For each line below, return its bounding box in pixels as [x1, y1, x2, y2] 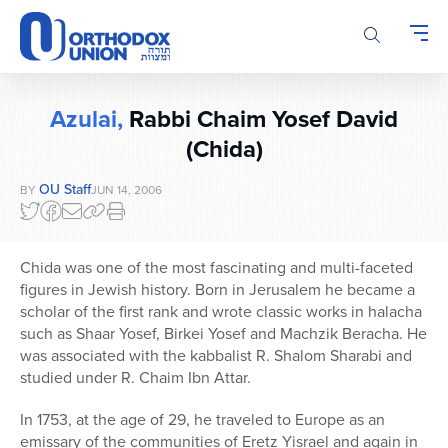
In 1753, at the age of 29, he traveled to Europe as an [20, 408, 385, 432]
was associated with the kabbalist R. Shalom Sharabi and [20, 344, 412, 368]
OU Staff [39, 179, 91, 201]
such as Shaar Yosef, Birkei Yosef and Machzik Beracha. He [20, 322, 427, 346]
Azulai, [50, 101, 123, 138]
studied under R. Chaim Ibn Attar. [20, 366, 251, 390]
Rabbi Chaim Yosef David [123, 101, 398, 138]
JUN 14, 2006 [91, 181, 162, 200]
